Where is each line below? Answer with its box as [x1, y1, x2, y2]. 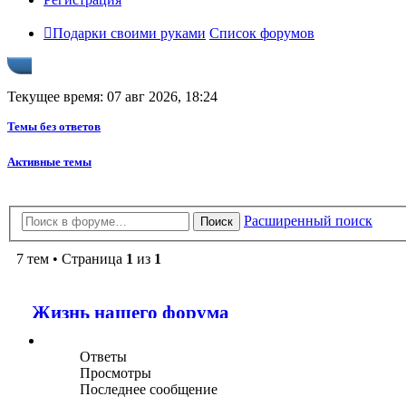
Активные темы [7, 154, 92, 169]
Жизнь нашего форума [32, 302, 229, 324]
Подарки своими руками [53, 25, 206, 42]
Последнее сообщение [80, 382, 217, 398]
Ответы [80, 349, 127, 365]
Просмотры [80, 365, 151, 382]
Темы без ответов [7, 120, 101, 134]
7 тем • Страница [16, 251, 126, 267]
